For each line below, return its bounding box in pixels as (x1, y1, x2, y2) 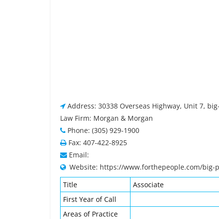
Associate (133, 180, 164, 189)
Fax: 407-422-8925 (68, 138, 127, 147)
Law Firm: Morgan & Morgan (60, 113, 153, 123)
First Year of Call (63, 195, 116, 204)
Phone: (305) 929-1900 (67, 126, 139, 135)
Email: (69, 150, 89, 159)
